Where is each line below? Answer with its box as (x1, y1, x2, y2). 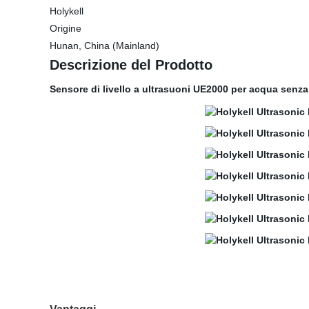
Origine (50, 23, 81, 34)
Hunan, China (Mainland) (50, 40, 159, 51)
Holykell (50, 6, 83, 17)
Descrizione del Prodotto (50, 57, 212, 72)
